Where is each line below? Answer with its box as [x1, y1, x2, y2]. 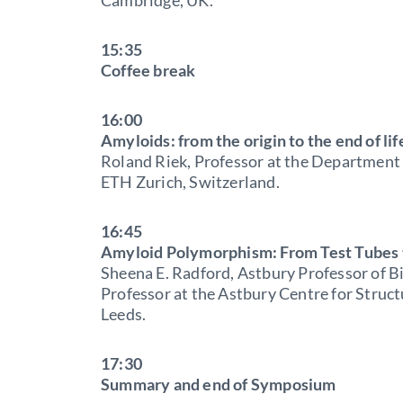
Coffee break [101, 59, 196, 80]
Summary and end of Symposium [101, 373, 336, 394]
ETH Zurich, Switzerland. [101, 171, 280, 192]
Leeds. [101, 303, 147, 324]
